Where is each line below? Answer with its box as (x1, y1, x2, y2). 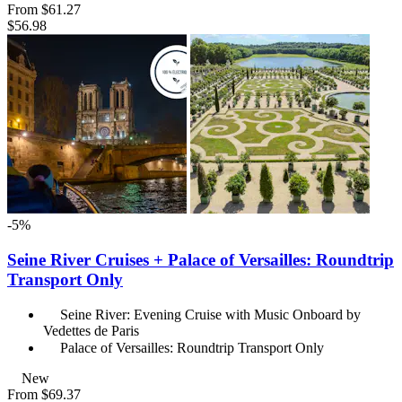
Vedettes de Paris (43, 323, 139, 339)
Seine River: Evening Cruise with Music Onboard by (60, 307, 361, 323)
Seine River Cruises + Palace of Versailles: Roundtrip (7, 249, 394, 269)
